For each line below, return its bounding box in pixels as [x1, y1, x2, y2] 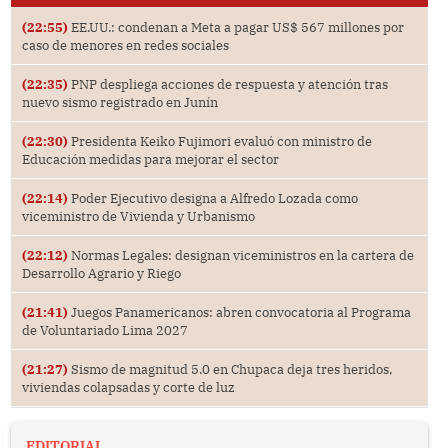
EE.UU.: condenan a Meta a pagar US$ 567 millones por [67, 18, 404, 35]
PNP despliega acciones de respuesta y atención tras [67, 75, 388, 92]
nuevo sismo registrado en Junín [21, 93, 218, 110]
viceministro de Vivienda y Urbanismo [21, 207, 255, 224]
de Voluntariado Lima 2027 [21, 321, 188, 338]
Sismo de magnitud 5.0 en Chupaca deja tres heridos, [67, 360, 392, 377]
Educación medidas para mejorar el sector [21, 150, 279, 167]
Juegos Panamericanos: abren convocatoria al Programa [67, 303, 411, 320]
